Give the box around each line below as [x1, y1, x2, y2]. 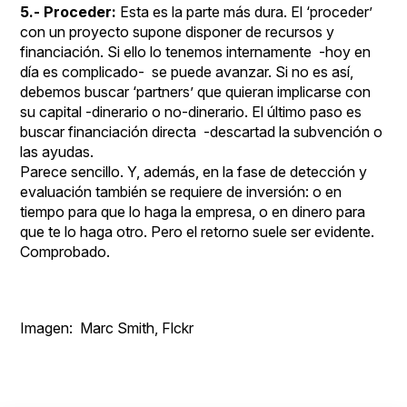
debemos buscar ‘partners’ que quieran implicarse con [20, 83, 372, 101]
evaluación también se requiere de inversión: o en [20, 183, 342, 201]
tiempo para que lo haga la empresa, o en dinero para [20, 203, 366, 221]
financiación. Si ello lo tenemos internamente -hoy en [20, 43, 372, 61]
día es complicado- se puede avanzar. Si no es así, [20, 63, 354, 81]
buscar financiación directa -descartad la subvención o [20, 123, 383, 141]
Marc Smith [80, 319, 155, 337]
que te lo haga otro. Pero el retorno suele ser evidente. [20, 223, 375, 241]
